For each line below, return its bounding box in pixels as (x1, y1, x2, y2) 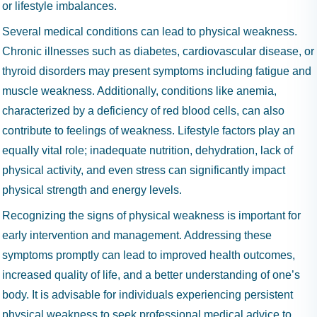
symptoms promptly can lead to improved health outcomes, (2, 249, 295, 261)
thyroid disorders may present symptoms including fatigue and (2, 65, 311, 77)
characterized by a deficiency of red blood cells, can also (2, 105, 284, 117)
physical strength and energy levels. (2, 184, 182, 196)
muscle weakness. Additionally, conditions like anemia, (2, 85, 277, 97)
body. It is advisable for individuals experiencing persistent (2, 289, 293, 301)
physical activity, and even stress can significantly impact (2, 164, 285, 176)
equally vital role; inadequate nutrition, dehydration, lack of (2, 144, 293, 156)
